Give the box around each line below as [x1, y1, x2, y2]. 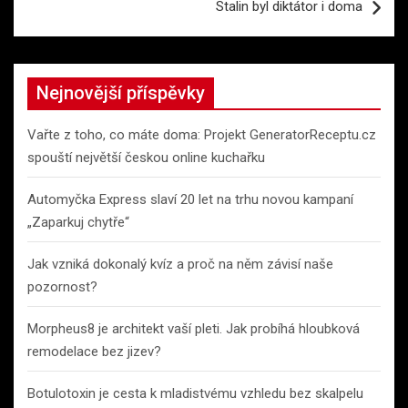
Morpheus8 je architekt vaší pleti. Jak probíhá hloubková [27, 320, 360, 337]
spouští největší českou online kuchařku [27, 148, 265, 166]
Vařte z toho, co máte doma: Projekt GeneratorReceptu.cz [27, 126, 376, 143]
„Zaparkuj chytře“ [27, 213, 129, 230]
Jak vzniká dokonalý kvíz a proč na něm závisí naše [27, 255, 333, 272]
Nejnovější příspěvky [36, 81, 205, 104]
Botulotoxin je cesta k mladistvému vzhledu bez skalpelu [27, 384, 363, 402]
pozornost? [27, 278, 97, 295]
